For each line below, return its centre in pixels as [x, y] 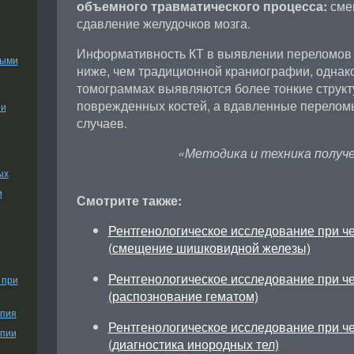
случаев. [102, 123]
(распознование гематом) [183, 296]
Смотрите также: [129, 200]
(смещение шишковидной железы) [209, 248]
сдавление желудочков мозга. [163, 23]
